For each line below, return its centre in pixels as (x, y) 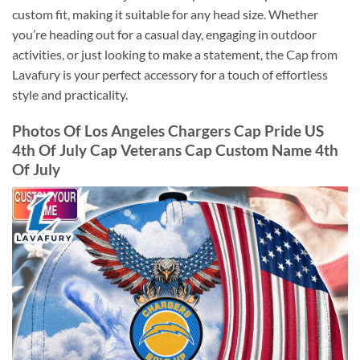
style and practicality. (70, 95)
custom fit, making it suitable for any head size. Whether (165, 14)
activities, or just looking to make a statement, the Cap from (175, 55)
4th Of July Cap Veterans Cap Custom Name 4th (175, 149)
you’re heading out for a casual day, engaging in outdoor (164, 35)
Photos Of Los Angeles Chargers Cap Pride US (168, 130)
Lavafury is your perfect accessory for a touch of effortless (170, 75)
